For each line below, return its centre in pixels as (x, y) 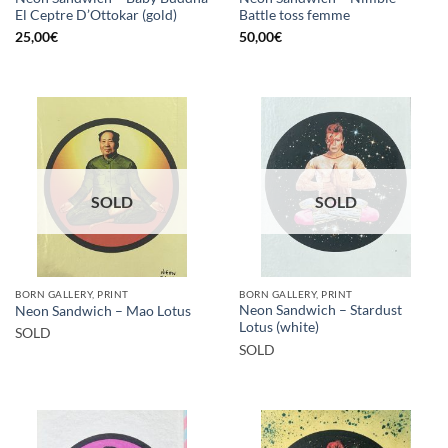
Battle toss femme (294, 14)
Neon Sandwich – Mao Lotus (103, 311)
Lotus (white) (279, 327)
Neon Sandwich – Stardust (320, 310)
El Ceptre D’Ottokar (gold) (96, 14)
